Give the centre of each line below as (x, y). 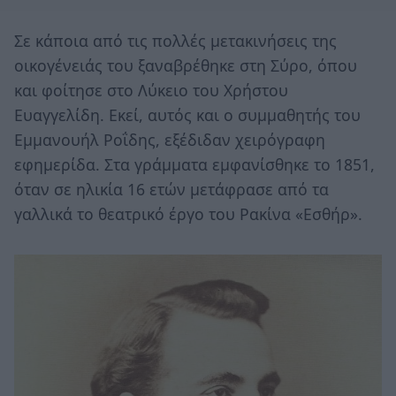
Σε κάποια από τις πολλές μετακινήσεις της (175, 41)
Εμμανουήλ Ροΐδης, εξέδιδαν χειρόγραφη (170, 140)
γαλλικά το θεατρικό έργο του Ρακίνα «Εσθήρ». (188, 214)
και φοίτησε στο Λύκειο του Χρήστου (151, 91)
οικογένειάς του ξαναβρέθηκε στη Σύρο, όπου (186, 66)
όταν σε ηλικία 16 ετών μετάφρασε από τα (171, 190)
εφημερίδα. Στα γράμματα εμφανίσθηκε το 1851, (194, 165)
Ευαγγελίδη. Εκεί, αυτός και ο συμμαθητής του (187, 115)
